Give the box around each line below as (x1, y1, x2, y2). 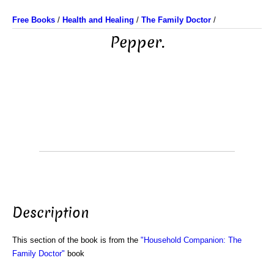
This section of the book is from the (12, 235, 141, 245)
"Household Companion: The (141, 235, 242, 245)
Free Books (12, 15, 55, 24)
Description (12, 202, 89, 223)
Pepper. (109, 32, 165, 53)
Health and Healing (62, 15, 134, 24)
